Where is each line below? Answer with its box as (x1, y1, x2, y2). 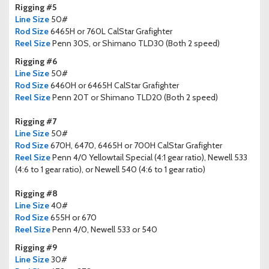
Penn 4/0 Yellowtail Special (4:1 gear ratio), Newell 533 (50, 152, 247, 163)
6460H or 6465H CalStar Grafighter (49, 80, 179, 91)
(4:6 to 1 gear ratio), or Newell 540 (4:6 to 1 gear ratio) (15, 164, 205, 175)
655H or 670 (49, 212, 97, 223)
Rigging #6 (15, 56, 57, 67)
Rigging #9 (15, 242, 57, 253)
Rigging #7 (15, 116, 56, 127)
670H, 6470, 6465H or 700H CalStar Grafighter (49, 140, 222, 151)
